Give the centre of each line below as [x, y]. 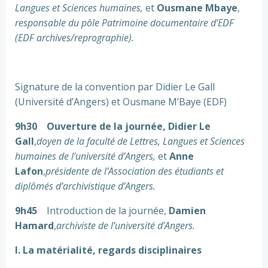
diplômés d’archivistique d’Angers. [85, 186]
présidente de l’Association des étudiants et [135, 171]
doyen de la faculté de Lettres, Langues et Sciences [141, 141]
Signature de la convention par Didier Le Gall [115, 87]
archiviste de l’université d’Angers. [126, 226]
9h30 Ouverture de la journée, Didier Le [113, 126]
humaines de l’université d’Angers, [86, 156]
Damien [187, 211]
